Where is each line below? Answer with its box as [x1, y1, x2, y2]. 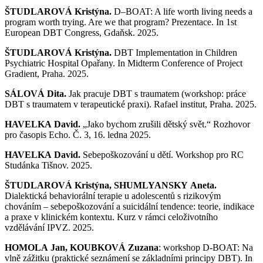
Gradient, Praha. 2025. [5, 68, 89, 79]
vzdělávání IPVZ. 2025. [5, 222, 94, 232]
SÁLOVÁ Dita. [5, 88, 66, 99]
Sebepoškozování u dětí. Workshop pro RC [83, 149, 244, 160]
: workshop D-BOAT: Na [159, 242, 253, 252]
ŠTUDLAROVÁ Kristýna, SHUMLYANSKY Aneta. [5, 180, 217, 190]
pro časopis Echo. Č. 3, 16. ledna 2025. [5, 129, 151, 140]
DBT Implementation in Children [114, 47, 237, 58]
